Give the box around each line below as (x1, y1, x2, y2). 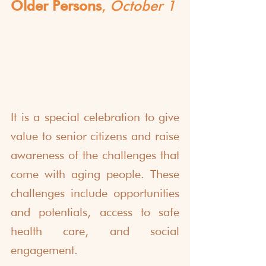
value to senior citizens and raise (11, 129, 179, 144)
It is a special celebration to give (11, 110, 179, 125)
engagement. (11, 243, 78, 258)
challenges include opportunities (11, 186, 179, 201)
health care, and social (11, 224, 179, 239)
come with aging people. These (11, 167, 179, 182)
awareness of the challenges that (11, 148, 179, 163)
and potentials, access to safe (11, 205, 179, 220)
